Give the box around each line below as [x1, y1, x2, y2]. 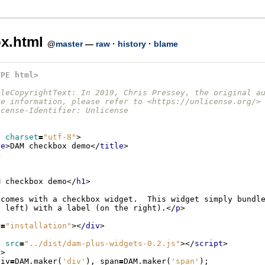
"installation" [5, 221, 72, 231]
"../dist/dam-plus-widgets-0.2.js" [24, 239, 180, 248]
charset [5, 132, 38, 142]
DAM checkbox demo [9, 141, 91, 151]
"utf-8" [43, 132, 76, 142]
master [55, 39, 83, 49]
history [117, 39, 146, 49]
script [194, 239, 223, 248]
